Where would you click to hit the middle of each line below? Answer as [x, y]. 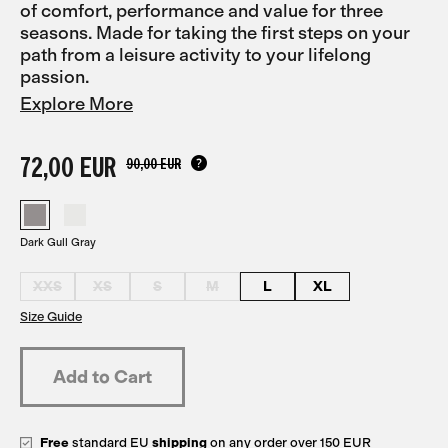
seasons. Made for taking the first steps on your [215, 33]
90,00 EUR [153, 163]
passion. [55, 77]
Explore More [76, 104]
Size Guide [51, 316]
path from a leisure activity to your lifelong [195, 55]
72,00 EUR [68, 167]
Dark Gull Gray [58, 242]
